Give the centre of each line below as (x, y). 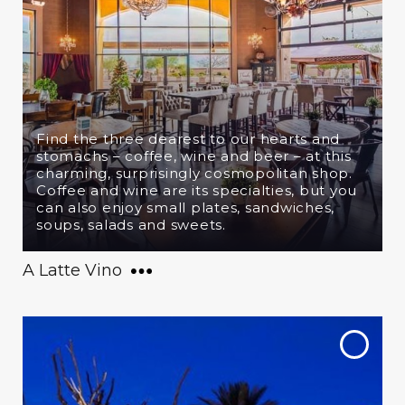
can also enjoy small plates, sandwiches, (185, 207)
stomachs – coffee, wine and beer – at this (194, 156)
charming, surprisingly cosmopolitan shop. (194, 173)
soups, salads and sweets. (131, 225)
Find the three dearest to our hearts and (188, 139)
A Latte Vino (72, 270)
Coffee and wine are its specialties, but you (197, 190)
